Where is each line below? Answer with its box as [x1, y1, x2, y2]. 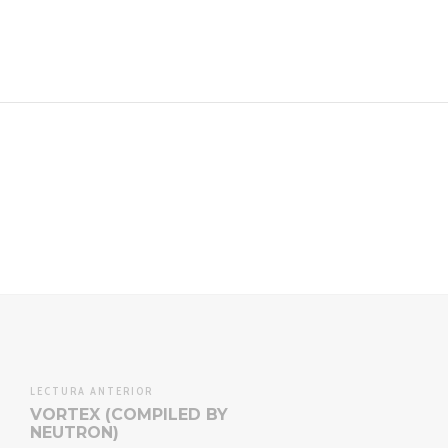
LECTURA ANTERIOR [30, 384, 153, 399]
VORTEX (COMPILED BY [30, 404, 228, 424]
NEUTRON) [30, 422, 119, 442]
